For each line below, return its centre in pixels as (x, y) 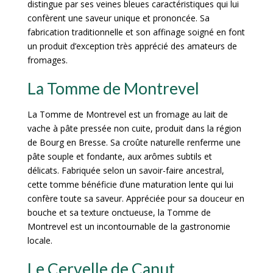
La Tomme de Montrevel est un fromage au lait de (127, 115)
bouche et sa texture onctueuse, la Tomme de (119, 213)
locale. (40, 241)
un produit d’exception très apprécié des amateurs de (132, 46)
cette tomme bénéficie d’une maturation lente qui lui (130, 185)
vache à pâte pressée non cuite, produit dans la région (134, 129)
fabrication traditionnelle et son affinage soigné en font (136, 32)
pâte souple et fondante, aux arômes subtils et (119, 157)
